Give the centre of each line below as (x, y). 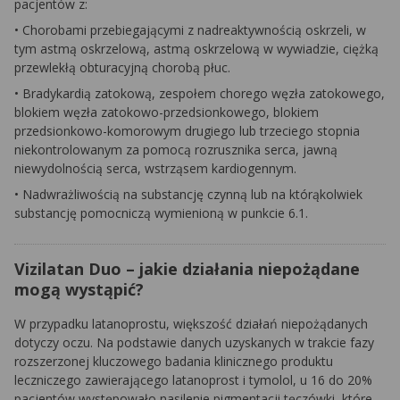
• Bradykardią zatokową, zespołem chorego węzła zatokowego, (200, 93)
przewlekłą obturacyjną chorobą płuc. (122, 67)
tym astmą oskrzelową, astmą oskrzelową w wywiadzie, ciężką (196, 49)
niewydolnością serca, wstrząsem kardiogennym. (155, 168)
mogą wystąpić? (79, 289)
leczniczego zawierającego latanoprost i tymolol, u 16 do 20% (193, 380)
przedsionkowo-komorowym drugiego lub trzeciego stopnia (187, 131)
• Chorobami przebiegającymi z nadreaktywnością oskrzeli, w (190, 30)
